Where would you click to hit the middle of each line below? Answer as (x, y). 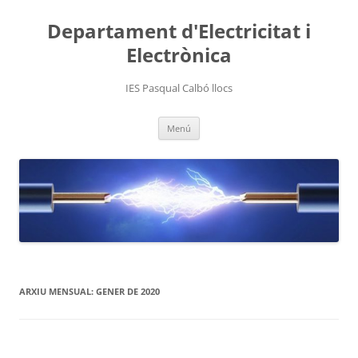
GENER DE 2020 (128, 292)
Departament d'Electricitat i (179, 31)
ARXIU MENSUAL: (58, 292)
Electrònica (179, 55)
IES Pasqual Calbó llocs (179, 88)
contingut (225, 144)
